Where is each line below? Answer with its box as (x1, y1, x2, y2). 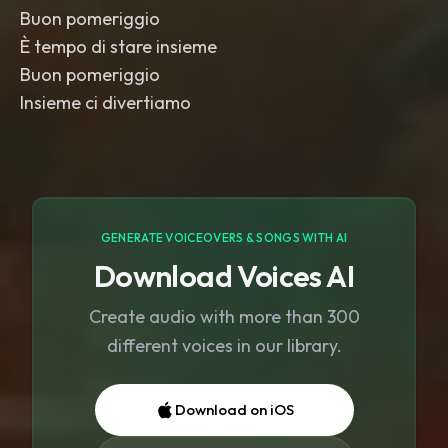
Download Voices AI (93, 257, 355, 295)
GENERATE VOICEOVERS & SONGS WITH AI (100, 230, 348, 245)
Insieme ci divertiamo (20, 91, 191, 114)
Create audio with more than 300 (88, 305, 360, 328)
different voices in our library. (106, 334, 342, 357)
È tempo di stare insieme (20, 35, 217, 58)
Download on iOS (174, 400, 294, 419)
